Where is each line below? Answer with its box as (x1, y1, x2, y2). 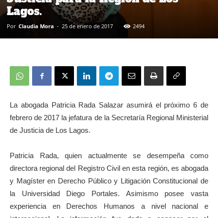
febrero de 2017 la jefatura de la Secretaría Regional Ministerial (10, 113, 208, 122)
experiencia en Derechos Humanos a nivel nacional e (10, 202, 208, 211)
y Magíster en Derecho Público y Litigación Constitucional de (10, 177, 208, 185)
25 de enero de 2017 (62, 22, 113, 30)
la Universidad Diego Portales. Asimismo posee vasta (10, 189, 208, 198)
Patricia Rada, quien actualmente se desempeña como (10, 151, 208, 160)
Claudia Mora (18, 22, 54, 30)
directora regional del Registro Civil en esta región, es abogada (10, 164, 208, 173)
